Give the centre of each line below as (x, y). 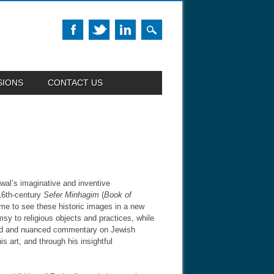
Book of (118, 195)
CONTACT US (75, 82)
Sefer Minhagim (71, 195)
